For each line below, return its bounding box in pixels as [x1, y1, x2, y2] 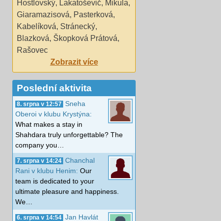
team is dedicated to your [15, 177, 94, 185]
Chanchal [65, 156, 95, 164]
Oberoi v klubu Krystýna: [15, 110, 92, 118]
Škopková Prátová [53, 34, 117, 42]
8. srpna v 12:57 [17, 101, 62, 107]
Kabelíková [17, 22, 56, 31]
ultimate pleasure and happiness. [15, 187, 119, 195]
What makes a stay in [15, 120, 82, 128]
